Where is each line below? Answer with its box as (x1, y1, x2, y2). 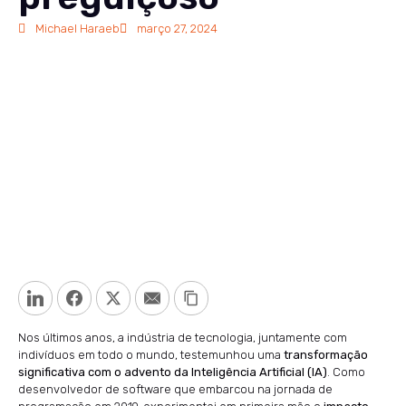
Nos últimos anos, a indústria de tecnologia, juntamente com (18, 331, 347, 345)
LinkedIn (52, 290, 99, 306)
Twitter (130, 290, 174, 306)
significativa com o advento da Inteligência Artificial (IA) (18, 365, 327, 380)
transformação (284, 348, 368, 362)
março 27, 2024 (137, 22, 217, 35)
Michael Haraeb (35, 22, 120, 35)
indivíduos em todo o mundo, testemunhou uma (18, 348, 284, 362)
